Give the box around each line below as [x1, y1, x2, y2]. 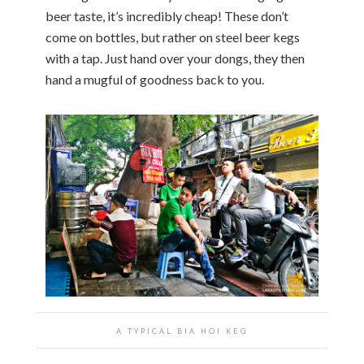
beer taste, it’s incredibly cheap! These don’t [45, 8, 288, 24]
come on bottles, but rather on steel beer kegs [45, 29, 300, 45]
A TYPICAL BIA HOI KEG [116, 327, 248, 336]
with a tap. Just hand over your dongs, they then [45, 50, 305, 67]
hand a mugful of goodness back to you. [45, 71, 264, 88]
